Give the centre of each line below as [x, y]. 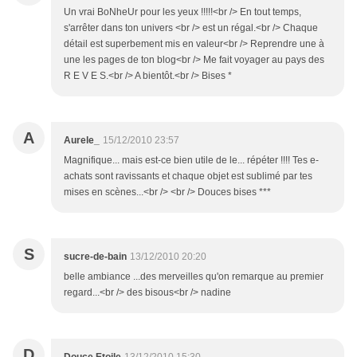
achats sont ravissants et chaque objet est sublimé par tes [188, 177]
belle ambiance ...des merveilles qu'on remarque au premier [194, 277]
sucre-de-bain [95, 257]
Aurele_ [82, 141]
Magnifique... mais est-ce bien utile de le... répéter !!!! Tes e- [191, 161]
